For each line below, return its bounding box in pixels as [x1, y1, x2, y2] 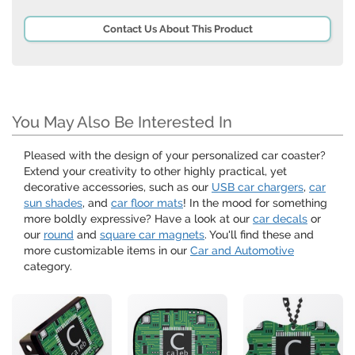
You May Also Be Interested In [12, 113, 232, 132]
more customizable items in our [24, 244, 190, 258]
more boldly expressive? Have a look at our [24, 212, 253, 226]
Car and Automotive [190, 244, 294, 258]
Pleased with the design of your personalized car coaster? [24, 149, 326, 162]
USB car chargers [212, 181, 303, 194]
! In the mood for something [183, 197, 327, 210]
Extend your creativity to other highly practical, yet [24, 165, 287, 178]
